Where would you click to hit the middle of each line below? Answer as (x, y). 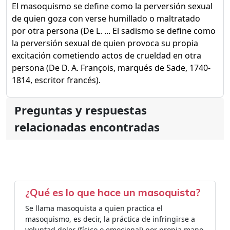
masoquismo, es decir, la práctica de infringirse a (110, 219)
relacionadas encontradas (87, 127)
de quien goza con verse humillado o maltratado (106, 18)
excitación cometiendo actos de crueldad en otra (107, 55)
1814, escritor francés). (56, 80)
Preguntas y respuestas (81, 110)
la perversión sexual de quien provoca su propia (105, 43)
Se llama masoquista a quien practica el (94, 208)
